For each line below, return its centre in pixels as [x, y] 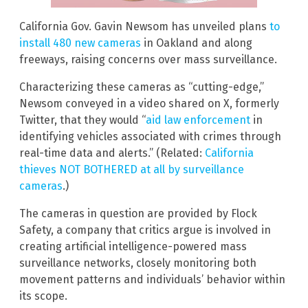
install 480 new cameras [80, 43]
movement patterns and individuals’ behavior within [152, 279]
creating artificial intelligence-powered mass [133, 246]
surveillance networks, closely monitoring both [138, 263]
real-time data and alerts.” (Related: [112, 153]
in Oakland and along [197, 43]
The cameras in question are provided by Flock [138, 213]
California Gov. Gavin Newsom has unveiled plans [144, 26]
